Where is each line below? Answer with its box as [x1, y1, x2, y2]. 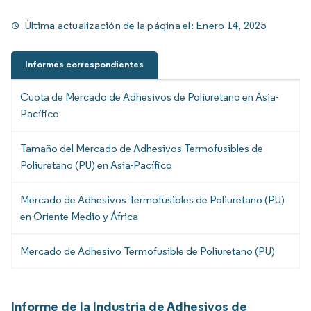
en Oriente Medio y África [20, 210, 138, 224]
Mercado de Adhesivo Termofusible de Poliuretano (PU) [20, 244, 275, 258]
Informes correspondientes [25, 58, 144, 71]
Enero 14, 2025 [196, 18, 267, 32]
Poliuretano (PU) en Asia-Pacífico [20, 158, 172, 172]
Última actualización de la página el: [25, 18, 196, 32]
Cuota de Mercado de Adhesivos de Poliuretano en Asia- [20, 90, 278, 104]
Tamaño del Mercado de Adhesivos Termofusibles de [20, 142, 263, 155]
